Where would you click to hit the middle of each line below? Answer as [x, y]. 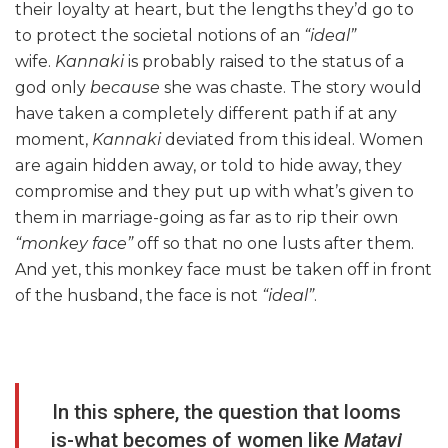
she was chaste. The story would [291, 88]
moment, [53, 140]
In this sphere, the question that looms [226, 412]
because [125, 88]
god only [52, 88]
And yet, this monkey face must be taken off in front [223, 270]
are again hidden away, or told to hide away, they [208, 166]
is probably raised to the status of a [266, 62]
